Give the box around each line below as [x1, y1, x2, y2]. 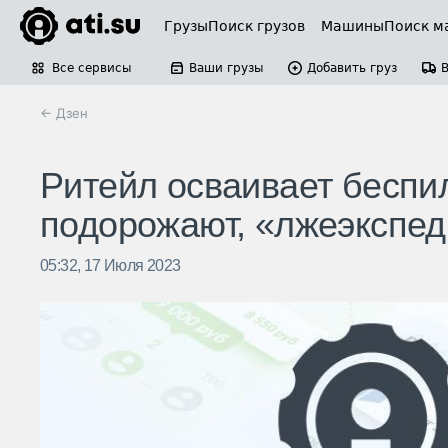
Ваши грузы [189, 61, 263, 75]
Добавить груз [307, 61, 397, 75]
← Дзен [40, 105, 88, 121]
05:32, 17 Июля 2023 [40, 257, 181, 275]
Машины [321, 18, 384, 34]
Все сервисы [52, 61, 131, 75]
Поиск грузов [208, 18, 305, 34]
